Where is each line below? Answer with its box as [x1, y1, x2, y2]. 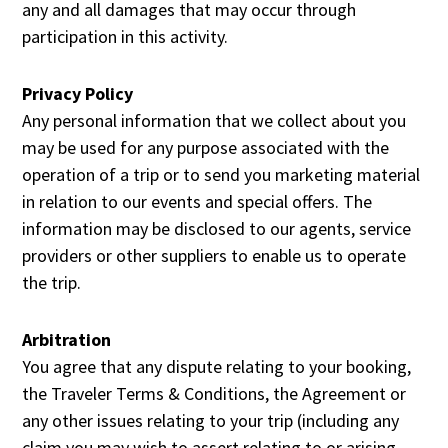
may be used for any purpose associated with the [22, 136, 390, 159]
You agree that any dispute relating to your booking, [22, 355, 412, 378]
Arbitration [22, 328, 112, 351]
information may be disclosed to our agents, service [22, 217, 412, 240]
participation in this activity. [22, 25, 229, 48]
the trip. [22, 271, 82, 294]
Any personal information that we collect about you [22, 109, 407, 132]
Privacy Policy [22, 82, 134, 105]
